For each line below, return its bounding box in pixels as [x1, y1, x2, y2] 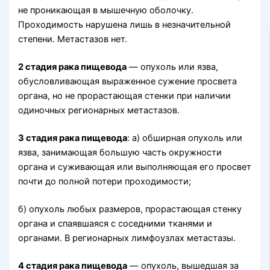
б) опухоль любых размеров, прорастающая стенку [18, 204, 242, 215]
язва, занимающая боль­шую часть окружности [18, 147, 222, 159]
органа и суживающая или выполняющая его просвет [18, 162, 252, 173]
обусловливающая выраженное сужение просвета [18, 76, 237, 87]
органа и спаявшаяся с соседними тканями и [18, 218, 213, 230]
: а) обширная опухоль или [127, 133, 243, 144]
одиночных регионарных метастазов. [18, 105, 180, 116]
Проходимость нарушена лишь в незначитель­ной [18, 19, 231, 31]
